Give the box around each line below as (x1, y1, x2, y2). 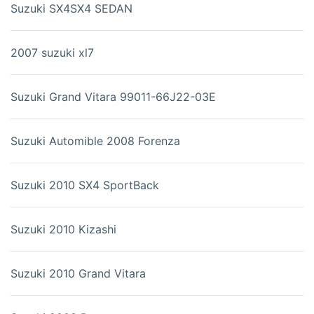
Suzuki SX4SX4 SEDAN (11, 1, 132, 16)
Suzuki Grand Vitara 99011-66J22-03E (11, 90, 216, 104)
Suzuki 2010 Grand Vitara (11, 266, 146, 281)
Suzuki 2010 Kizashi (11, 222, 116, 237)
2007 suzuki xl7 (11, 46, 94, 60)
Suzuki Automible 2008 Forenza (11, 134, 180, 149)
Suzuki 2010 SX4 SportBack (11, 178, 159, 193)
